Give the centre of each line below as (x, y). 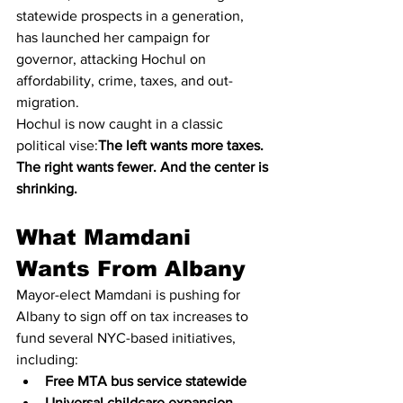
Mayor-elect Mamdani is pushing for (130, 295)
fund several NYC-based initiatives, (128, 338)
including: (47, 359)
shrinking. (47, 188)
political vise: (57, 145)
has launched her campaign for (115, 37)
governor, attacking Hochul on (113, 59)
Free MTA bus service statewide (146, 381)
